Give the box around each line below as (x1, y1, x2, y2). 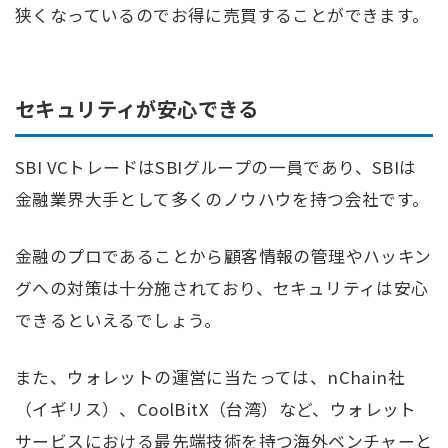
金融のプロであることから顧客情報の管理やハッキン (15, 244, 432, 268)
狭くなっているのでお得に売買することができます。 (15, 3, 430, 28)
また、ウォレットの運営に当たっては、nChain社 (15, 365, 405, 390)
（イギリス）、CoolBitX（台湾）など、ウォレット (15, 397, 417, 422)
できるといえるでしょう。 (15, 308, 222, 332)
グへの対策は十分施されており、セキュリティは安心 (15, 276, 429, 300)
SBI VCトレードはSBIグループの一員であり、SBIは (15, 154, 417, 179)
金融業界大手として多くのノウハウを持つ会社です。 (15, 186, 430, 211)
